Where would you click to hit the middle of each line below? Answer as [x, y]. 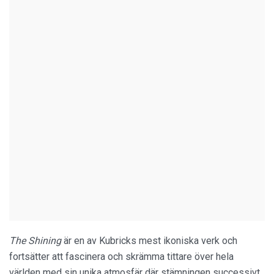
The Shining [35, 241]
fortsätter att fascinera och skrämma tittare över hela [121, 257]
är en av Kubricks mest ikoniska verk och [149, 241]
